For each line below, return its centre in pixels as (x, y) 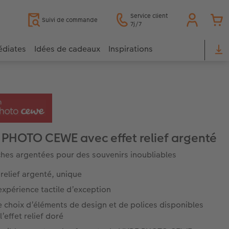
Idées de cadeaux (67, 49)
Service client (149, 16)
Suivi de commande (70, 20)
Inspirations (131, 49)
